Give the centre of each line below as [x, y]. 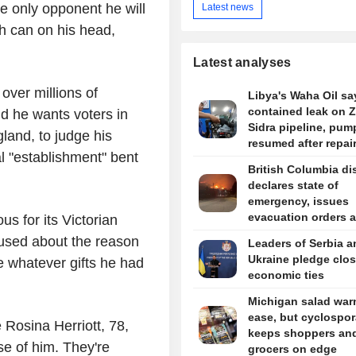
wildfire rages [284, 233]
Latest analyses [242, 63]
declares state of [293, 186]
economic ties [286, 275]
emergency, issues [298, 201]
